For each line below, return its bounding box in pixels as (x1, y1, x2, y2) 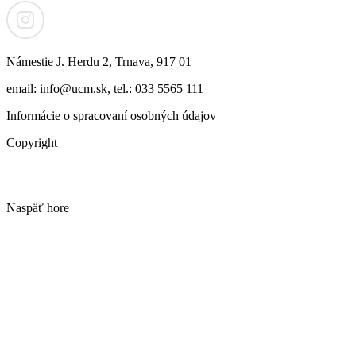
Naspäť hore (6, 201, 69, 215)
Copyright (6, 136, 57, 150)
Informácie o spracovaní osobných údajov (6, 109, 216, 123)
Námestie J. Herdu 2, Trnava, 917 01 (6, 55, 192, 69)
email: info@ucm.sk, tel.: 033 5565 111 (6, 82, 203, 96)
